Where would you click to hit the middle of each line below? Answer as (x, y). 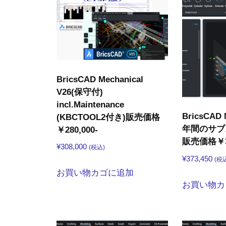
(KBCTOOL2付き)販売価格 (108, 117)
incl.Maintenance (90, 104)
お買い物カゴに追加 (95, 173)
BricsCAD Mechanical (100, 79)
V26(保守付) (80, 92)
